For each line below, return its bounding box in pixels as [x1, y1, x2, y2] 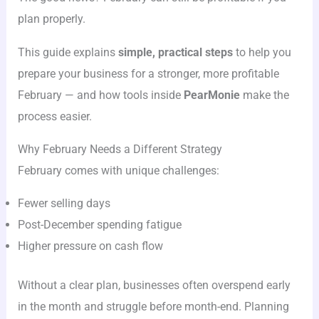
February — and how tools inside [18, 88, 184, 102]
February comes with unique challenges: [18, 164, 220, 177]
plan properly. [18, 12, 86, 26]
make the [240, 88, 290, 102]
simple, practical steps [118, 45, 234, 59]
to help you [233, 45, 292, 59]
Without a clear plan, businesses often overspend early [18, 278, 291, 293]
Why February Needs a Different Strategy [18, 142, 223, 156]
